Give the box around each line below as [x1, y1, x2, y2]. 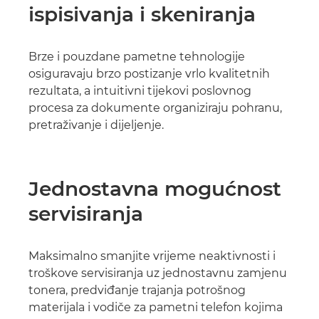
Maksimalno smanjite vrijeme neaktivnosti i [28, 249, 276, 263]
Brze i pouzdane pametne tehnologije [28, 50, 245, 63]
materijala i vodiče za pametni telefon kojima [28, 300, 283, 314]
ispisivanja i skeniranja [28, 2, 256, 26]
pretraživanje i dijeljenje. [28, 118, 164, 132]
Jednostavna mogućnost [28, 177, 281, 201]
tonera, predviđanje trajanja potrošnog [28, 283, 246, 297]
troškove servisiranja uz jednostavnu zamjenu [28, 266, 287, 280]
